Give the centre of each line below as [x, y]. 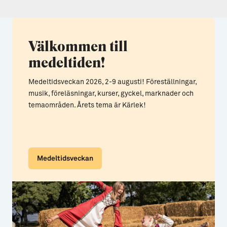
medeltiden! [67, 62]
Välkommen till [78, 46]
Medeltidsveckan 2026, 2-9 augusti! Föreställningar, [112, 82]
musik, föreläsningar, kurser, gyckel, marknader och [111, 94]
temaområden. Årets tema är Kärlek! [87, 105]
